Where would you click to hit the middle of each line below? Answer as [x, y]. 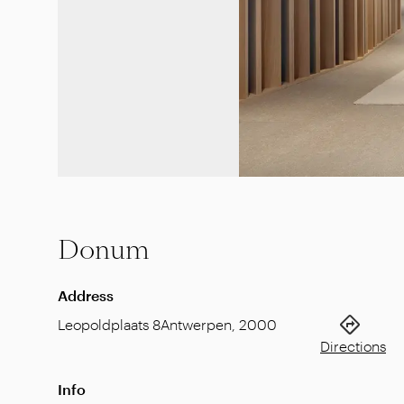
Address [86, 295]
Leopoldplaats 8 [109, 324]
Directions [353, 346]
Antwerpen [196, 324]
